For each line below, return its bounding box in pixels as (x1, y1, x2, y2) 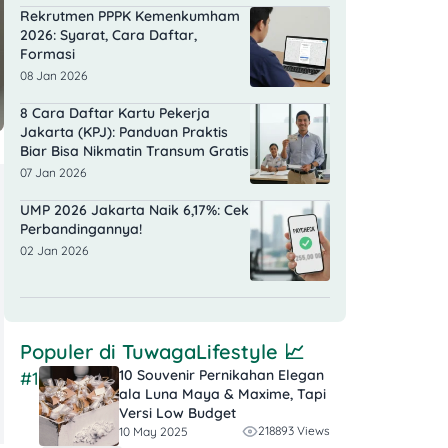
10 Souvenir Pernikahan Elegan (119, 366, 324, 385)
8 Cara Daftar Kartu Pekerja (20, 104, 210, 123)
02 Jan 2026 (20, 243, 88, 259)
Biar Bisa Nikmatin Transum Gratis (20, 142, 249, 161)
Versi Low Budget (119, 404, 236, 423)
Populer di (20, 339, 122, 365)
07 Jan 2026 (20, 165, 86, 181)
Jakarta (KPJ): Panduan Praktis (20, 123, 228, 142)
